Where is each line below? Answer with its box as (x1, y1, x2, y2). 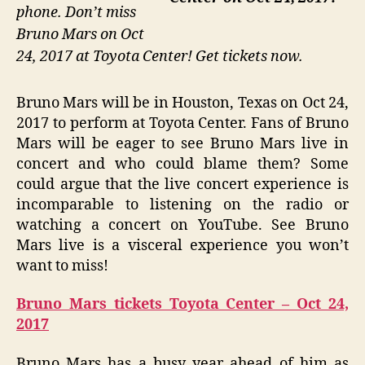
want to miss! (16, 256, 108, 275)
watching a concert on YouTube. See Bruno (16, 215, 349, 235)
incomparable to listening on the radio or (16, 195, 349, 214)
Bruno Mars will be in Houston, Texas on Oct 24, (16, 93, 349, 112)
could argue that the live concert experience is (16, 174, 349, 194)
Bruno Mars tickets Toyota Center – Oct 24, (16, 295, 349, 314)
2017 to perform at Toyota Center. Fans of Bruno (16, 113, 349, 133)
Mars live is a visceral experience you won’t (16, 235, 349, 255)
